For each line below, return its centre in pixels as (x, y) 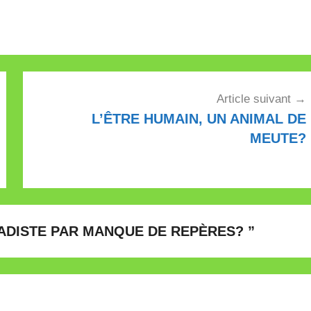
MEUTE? (278, 138)
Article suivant (253, 99)
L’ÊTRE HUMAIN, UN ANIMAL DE (199, 119)
